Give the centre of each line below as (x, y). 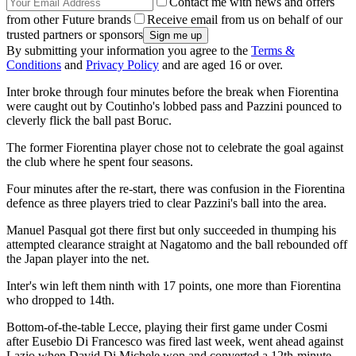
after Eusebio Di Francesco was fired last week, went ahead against (175, 342)
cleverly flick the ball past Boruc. (89, 121)
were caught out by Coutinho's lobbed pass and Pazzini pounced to (174, 106)
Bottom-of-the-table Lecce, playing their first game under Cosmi (167, 327)
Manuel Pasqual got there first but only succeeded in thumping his (171, 230)
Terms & (273, 51)
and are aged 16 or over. (221, 65)
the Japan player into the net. (78, 259)
